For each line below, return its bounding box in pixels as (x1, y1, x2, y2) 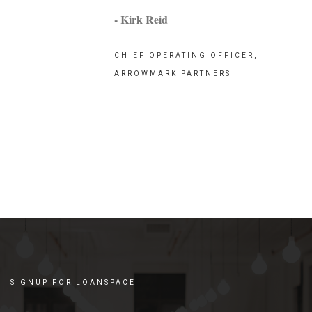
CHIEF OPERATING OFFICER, (114, 52, 258, 60)
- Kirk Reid (114, 11, 169, 28)
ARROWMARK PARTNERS (114, 70, 232, 78)
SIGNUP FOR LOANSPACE (10, 279, 136, 287)
